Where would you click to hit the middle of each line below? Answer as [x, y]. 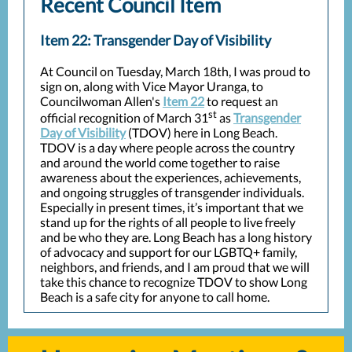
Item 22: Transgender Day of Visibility [156, 40]
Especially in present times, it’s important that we [172, 207]
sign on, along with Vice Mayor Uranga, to [152, 86]
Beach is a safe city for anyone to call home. [156, 297]
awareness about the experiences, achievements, [170, 178]
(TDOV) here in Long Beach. [202, 133]
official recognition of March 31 [124, 118]
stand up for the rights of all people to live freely [168, 222]
